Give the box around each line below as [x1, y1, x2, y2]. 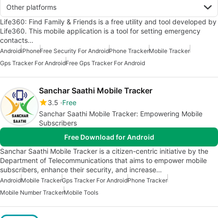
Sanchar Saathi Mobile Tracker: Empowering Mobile [39, 109, 202, 118]
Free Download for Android [64, 133, 154, 141]
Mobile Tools [64, 189, 98, 196]
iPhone [21, 47, 40, 54]
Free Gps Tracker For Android [66, 59, 145, 67]
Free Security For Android [40, 47, 109, 54]
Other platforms [6, 3, 56, 11]
